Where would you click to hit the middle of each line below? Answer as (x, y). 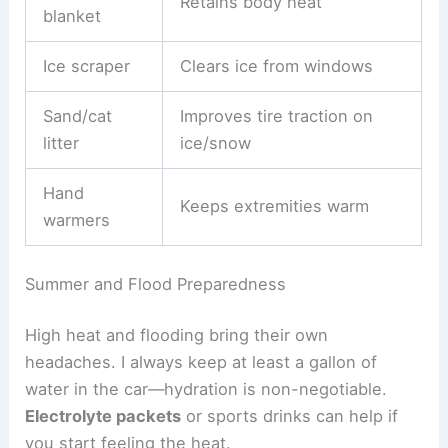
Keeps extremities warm (274, 206)
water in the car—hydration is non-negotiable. (206, 389)
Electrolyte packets (103, 416)
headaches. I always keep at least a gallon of (201, 362)
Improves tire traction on (276, 116)
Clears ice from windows (276, 66)
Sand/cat (77, 116)
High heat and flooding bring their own (177, 335)
